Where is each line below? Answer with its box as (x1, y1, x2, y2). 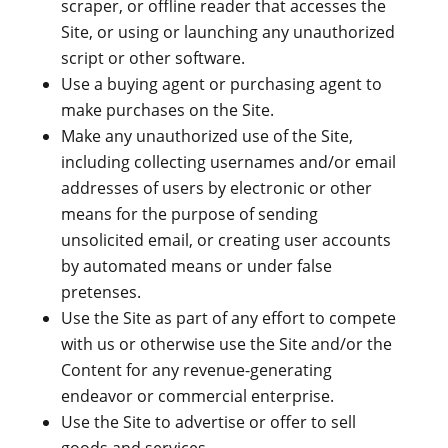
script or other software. (60, 47, 245, 69)
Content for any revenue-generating (60, 359, 332, 381)
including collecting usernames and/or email (60, 151, 396, 173)
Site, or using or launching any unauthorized (60, 21, 395, 43)
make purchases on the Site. (60, 99, 274, 121)
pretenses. (60, 281, 141, 303)
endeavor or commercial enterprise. (60, 385, 334, 407)
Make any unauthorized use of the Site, (60, 125, 353, 147)
